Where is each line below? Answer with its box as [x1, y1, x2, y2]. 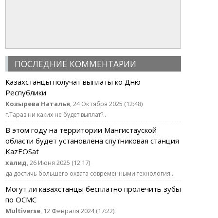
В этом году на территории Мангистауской [5, 125, 157, 135]
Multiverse [5, 206, 40, 215]
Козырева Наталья [5, 99, 70, 108]
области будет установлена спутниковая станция [5, 136, 179, 145]
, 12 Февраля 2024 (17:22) [40, 206, 114, 215]
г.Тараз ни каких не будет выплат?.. [5, 110, 106, 119]
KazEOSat [5, 146, 39, 156]
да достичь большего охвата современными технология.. [5, 169, 173, 178]
